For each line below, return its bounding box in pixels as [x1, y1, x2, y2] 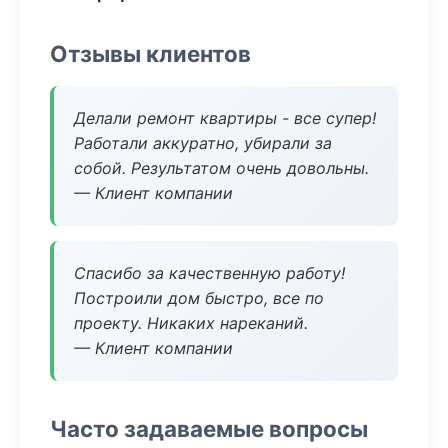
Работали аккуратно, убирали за [74, 133, 332, 153]
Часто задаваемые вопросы [50, 415, 368, 442]
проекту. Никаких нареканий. [74, 313, 308, 333]
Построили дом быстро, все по [74, 288, 324, 308]
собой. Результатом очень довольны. [74, 158, 369, 178]
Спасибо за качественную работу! [74, 263, 345, 283]
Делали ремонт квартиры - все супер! [74, 108, 376, 128]
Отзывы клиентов [50, 40, 251, 67]
